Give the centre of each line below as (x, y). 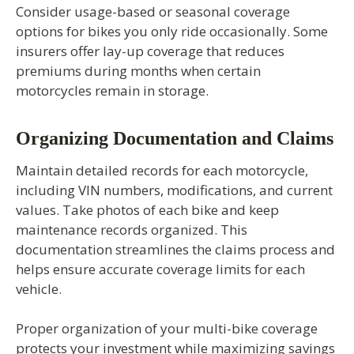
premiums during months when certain (138, 70)
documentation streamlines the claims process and (175, 249)
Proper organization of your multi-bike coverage (167, 329)
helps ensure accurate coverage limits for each (160, 269)
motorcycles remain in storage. (112, 90)
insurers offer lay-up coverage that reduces (150, 51)
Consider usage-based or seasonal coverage (153, 11)
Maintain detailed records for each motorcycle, (162, 170)
